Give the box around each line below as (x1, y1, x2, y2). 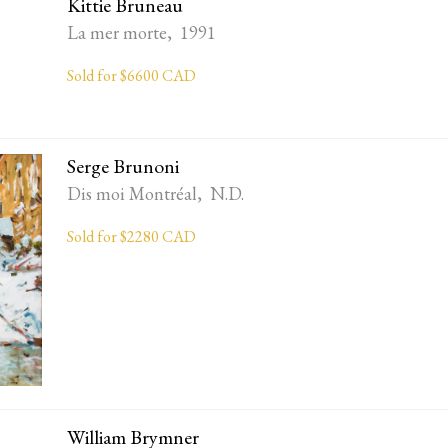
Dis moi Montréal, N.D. (67, 181, 245, 205)
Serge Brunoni (67, 152, 180, 179)
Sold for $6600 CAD (67, 64, 197, 86)
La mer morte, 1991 (67, 20, 217, 44)
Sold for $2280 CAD (67, 225, 197, 247)
